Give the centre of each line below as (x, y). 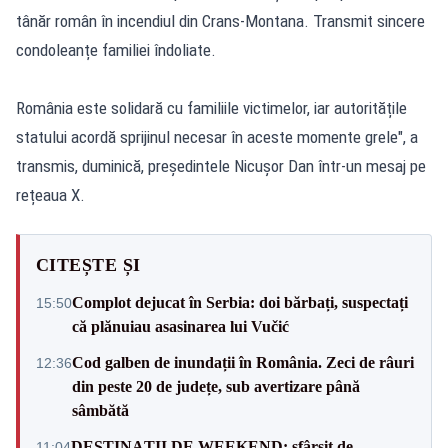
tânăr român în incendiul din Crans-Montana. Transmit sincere (220, 20)
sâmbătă (100, 410)
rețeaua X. (50, 194)
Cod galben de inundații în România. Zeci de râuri (243, 362)
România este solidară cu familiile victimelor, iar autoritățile (211, 107)
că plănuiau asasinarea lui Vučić (180, 326)
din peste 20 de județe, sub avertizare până (216, 386)
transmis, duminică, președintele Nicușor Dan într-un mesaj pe (221, 165)
